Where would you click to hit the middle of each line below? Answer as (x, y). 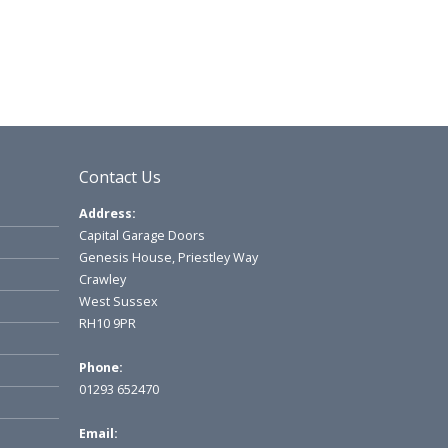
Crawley (102, 280)
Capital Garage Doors (141, 236)
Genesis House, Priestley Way (168, 258)
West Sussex (118, 302)
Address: (107, 214)
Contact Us (119, 177)
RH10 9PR (107, 324)
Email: (98, 434)
